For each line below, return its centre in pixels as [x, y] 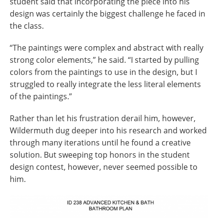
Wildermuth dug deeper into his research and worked [108, 131]
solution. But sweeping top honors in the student [100, 155]
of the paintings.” [41, 97]
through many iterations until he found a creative [100, 143]
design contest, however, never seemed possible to [104, 167]
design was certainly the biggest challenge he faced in [108, 14]
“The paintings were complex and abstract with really [107, 48]
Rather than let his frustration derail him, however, [103, 118]
